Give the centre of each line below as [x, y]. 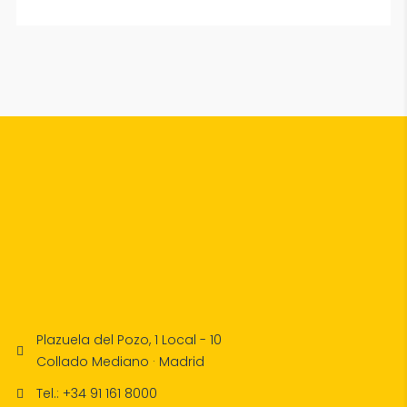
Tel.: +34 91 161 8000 [96, 394]
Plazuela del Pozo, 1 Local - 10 [129, 340]
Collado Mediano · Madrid [120, 362]
